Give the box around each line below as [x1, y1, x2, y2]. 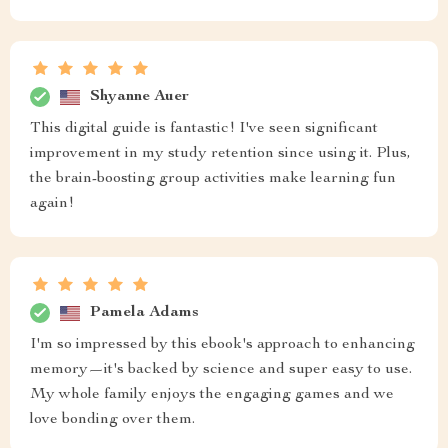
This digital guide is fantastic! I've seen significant [30, 121, 378, 137]
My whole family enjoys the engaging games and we [30, 387, 394, 403]
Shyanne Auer [90, 88, 189, 105]
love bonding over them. [30, 412, 195, 428]
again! [30, 196, 74, 212]
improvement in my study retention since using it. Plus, [30, 146, 411, 162]
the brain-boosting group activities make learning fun [30, 171, 396, 187]
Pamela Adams [90, 304, 199, 321]
